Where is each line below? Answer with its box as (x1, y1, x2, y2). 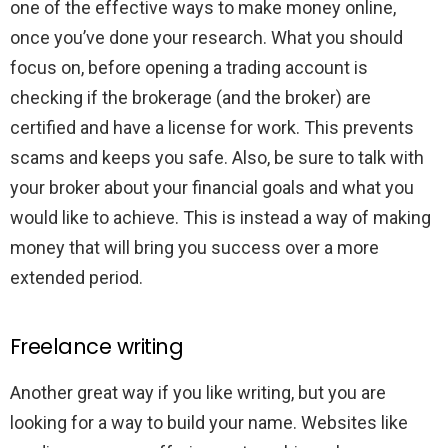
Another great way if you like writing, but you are (10, 381, 386, 403)
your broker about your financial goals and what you (10, 176, 414, 198)
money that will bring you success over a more (10, 236, 379, 258)
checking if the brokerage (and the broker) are (10, 86, 371, 108)
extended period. (10, 266, 143, 288)
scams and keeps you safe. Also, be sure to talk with (10, 146, 424, 168)
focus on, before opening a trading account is (10, 56, 368, 78)
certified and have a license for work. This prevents (10, 116, 414, 138)
